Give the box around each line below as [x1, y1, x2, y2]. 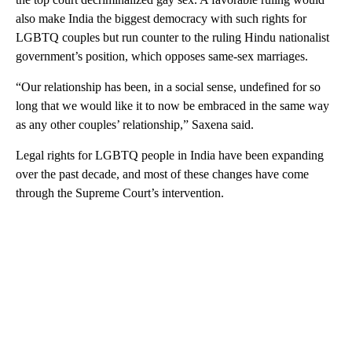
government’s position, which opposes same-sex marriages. [16, 49, 308, 63]
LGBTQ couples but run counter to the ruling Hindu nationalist [16, 30, 329, 44]
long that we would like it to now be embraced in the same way [16, 98, 329, 112]
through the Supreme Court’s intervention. [16, 185, 224, 200]
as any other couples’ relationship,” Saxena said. [16, 117, 254, 131]
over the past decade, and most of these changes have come [16, 167, 309, 181]
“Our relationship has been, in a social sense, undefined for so [16, 79, 321, 93]
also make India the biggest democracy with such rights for [16, 11, 306, 25]
